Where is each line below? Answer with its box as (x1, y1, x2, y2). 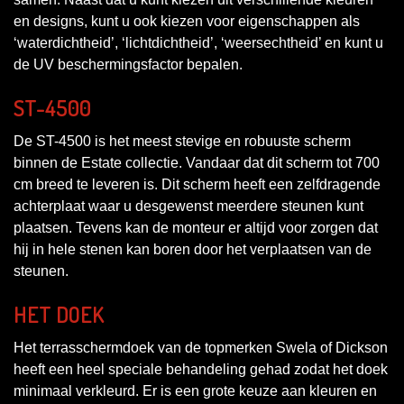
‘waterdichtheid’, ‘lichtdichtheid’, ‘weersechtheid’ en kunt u (14, 34, 383, 50)
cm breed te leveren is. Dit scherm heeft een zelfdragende (14, 176, 381, 192)
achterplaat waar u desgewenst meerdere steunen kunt (14, 197, 363, 214)
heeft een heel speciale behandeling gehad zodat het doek (14, 361, 388, 377)
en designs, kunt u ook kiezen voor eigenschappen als (14, 13, 360, 29)
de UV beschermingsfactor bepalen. (14, 56, 243, 72)
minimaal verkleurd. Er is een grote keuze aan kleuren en (14, 382, 377, 399)
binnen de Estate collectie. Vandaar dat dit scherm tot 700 (14, 154, 380, 170)
